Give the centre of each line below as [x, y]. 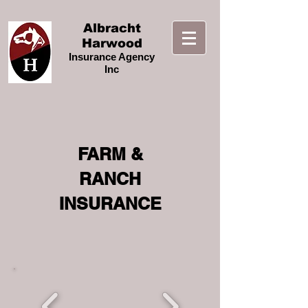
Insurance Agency [112, 57]
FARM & [110, 154]
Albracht [112, 28]
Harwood [112, 43]
